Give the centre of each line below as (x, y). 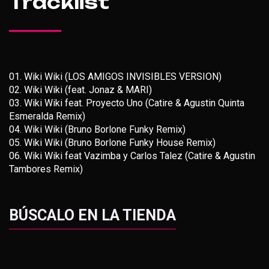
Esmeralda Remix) (47, 116)
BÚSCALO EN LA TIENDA (92, 215)
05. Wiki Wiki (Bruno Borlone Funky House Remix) (112, 143)
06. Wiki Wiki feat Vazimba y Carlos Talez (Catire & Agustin (132, 156)
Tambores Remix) (46, 169)
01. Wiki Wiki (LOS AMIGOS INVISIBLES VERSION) (115, 77)
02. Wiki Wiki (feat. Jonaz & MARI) (80, 90)
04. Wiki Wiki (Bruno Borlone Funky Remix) (97, 129)
